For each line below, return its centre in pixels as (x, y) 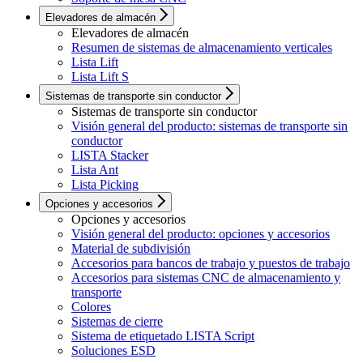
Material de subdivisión (131, 249)
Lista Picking (105, 185)
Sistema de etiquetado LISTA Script (163, 336)
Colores (91, 307)
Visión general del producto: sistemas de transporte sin (209, 126)
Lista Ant (95, 170)
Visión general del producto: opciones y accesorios (201, 234)
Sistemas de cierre (117, 322)
